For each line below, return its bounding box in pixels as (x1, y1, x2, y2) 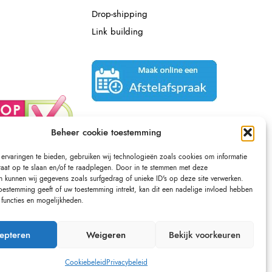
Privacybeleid (106, 257, 148, 268)
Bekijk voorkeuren (168, 228, 240, 242)
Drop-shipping (92, 7, 148, 21)
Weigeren (86, 228, 126, 242)
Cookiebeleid (64, 257, 106, 268)
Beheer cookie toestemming (50, 126, 161, 139)
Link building (92, 24, 143, 38)
